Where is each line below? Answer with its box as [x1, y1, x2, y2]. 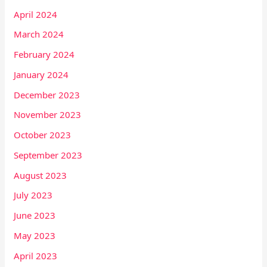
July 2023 [14, 189, 53, 201]
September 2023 [14, 148, 83, 161]
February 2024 [14, 48, 75, 60]
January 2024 [14, 68, 69, 80]
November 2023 [14, 108, 82, 121]
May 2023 [14, 229, 56, 241]
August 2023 [14, 169, 67, 181]
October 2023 [14, 129, 72, 141]
